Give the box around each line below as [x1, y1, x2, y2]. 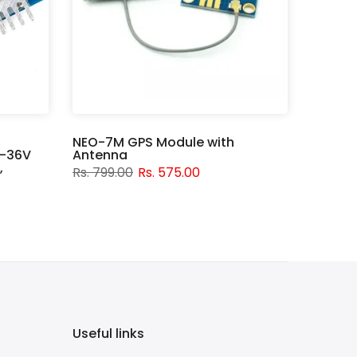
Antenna [73, 146, 127, 165]
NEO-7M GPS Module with [73, 133, 234, 152]
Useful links [73, 324, 144, 343]
